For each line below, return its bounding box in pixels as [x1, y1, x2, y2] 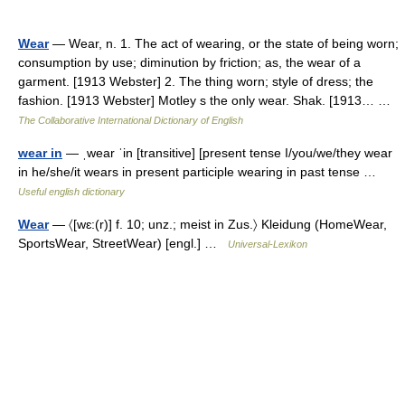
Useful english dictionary [18, 186, 125, 197]
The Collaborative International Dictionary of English [18, 115, 243, 126]
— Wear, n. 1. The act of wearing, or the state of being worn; [49, 36, 399, 51]
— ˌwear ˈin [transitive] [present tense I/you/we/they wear [62, 146, 392, 160]
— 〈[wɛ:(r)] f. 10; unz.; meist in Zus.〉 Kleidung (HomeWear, [49, 217, 387, 231]
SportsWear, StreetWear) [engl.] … [18, 236, 228, 250]
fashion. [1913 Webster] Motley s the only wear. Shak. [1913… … [18, 93, 398, 108]
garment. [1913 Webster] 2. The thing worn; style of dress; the [18, 74, 373, 89]
